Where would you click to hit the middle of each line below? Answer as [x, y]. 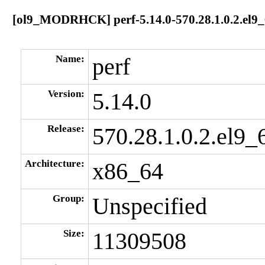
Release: [66, 128]
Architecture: [54, 163]
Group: [68, 198]
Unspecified [149, 206]
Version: [66, 93]
